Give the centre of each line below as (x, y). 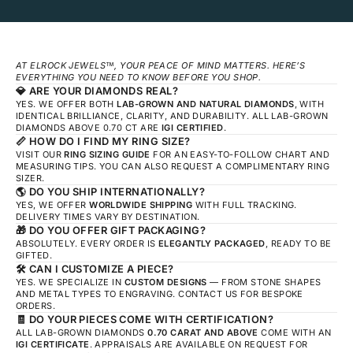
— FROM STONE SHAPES (264, 282)
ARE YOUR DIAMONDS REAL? (104, 91)
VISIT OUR (40, 154)
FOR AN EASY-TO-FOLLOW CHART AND (240, 154)
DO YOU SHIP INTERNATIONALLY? (117, 191)
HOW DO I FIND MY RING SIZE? (110, 141)
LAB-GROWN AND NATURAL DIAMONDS (206, 104)
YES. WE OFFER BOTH (67, 104)
